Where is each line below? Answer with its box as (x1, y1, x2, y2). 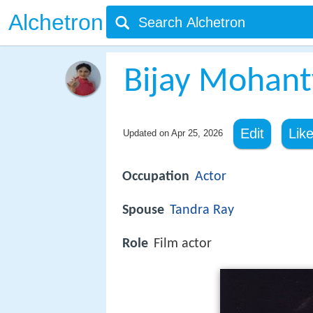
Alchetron (8, 10, 103, 35)
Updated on (122, 128, 171, 138)
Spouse (122, 203, 164, 218)
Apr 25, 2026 (170, 128, 223, 138)
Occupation (122, 170, 189, 184)
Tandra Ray (170, 203, 234, 218)
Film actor (154, 237, 212, 252)
